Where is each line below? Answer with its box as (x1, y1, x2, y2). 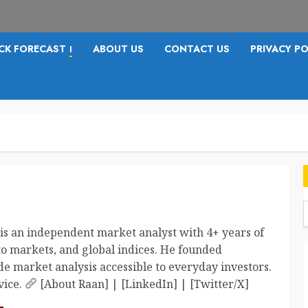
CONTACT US (164, 41, 230, 56)
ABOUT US (93, 41, 144, 56)
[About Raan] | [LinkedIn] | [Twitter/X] (37, 276, 250, 291)
